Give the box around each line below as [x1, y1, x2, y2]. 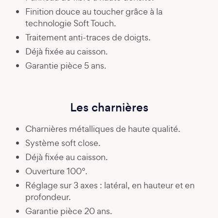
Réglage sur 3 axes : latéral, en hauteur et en [25, 179, 195, 191]
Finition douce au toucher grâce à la [25, 5, 163, 17]
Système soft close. [25, 137, 100, 148]
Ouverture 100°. [25, 165, 87, 177]
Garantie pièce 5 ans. [25, 59, 106, 71]
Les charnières [70, 99, 148, 115]
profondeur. [25, 191, 71, 202]
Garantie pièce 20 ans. [25, 205, 112, 217]
